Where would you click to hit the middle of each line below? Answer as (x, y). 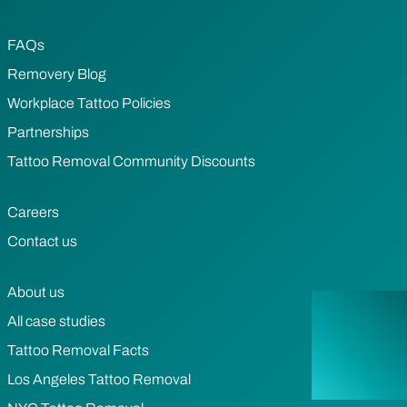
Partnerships (48, 132)
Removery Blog (57, 74)
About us (36, 292)
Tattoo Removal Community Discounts (131, 161)
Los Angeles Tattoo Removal (99, 379)
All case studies (56, 321)
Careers (33, 212)
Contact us (42, 241)
